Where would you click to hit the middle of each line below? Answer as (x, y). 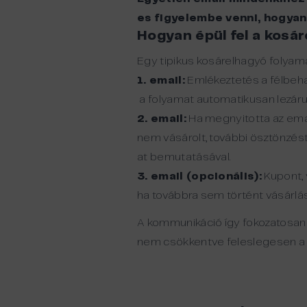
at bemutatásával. (184, 157)
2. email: (162, 119)
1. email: (161, 81)
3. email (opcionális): (200, 176)
